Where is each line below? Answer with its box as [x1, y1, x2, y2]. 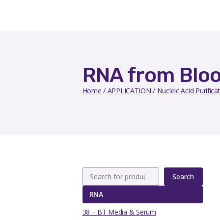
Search [172, 171, 194, 181]
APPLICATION [107, 85, 151, 95]
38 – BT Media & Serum [82, 207, 156, 217]
